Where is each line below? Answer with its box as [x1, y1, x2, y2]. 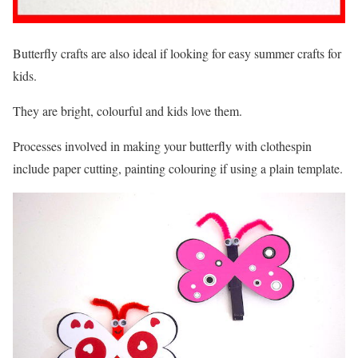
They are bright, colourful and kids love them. [13, 102, 242, 120]
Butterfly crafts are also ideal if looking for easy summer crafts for [13, 45, 341, 62]
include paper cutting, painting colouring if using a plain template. [13, 160, 343, 177]
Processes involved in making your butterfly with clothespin [13, 137, 312, 155]
